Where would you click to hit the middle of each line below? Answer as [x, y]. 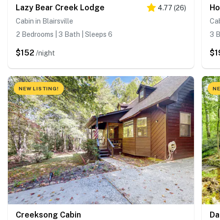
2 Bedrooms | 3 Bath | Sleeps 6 [64, 34]
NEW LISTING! [39, 88]
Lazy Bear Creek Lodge [60, 7]
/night [45, 53]
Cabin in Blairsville [44, 21]
